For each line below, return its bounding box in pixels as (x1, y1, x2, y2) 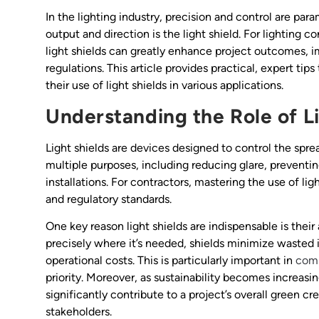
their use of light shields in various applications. (46, 78, 283, 93)
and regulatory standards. (46, 192, 172, 206)
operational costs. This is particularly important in (46, 253, 296, 268)
